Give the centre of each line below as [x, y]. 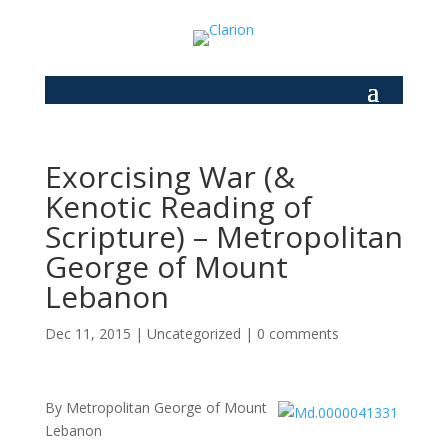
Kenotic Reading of [178, 206]
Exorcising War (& [169, 176]
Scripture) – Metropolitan [223, 236]
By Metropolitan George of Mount [155, 407]
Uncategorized [193, 333]
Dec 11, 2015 [87, 333]
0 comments [297, 333]
